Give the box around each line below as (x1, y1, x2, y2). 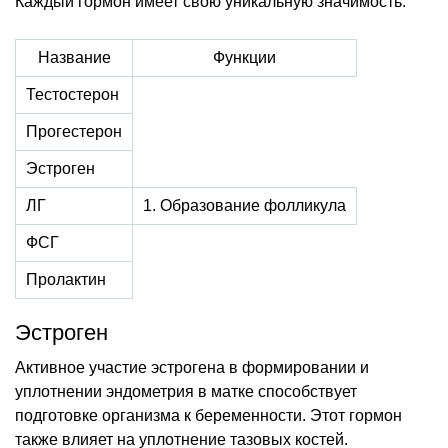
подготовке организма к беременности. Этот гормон (15, 406, 402, 424)
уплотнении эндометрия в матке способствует (15, 382, 357, 400)
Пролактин (26, 270, 106, 288)
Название (37, 48, 111, 66)
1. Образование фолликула (143, 196, 346, 214)
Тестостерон (26, 85, 119, 103)
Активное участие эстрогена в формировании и (15, 358, 369, 376)
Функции (213, 48, 276, 66)
